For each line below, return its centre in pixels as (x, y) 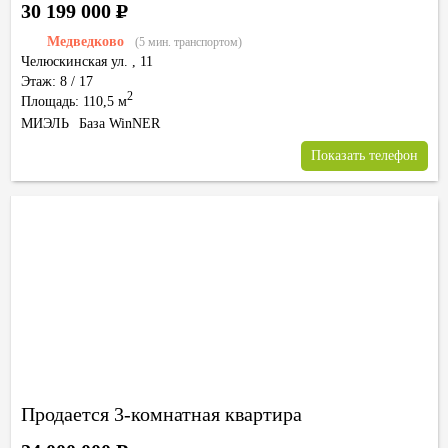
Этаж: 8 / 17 (57, 81)
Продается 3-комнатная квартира (161, 414)
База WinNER (119, 123)
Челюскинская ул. (74, 61)
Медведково (85, 41)
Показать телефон (364, 155)
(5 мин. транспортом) (188, 42)
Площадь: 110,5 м (74, 101)
